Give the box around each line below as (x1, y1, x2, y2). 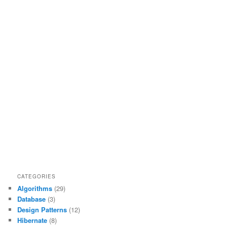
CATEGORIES (17, 172, 56, 180)
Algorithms (17, 183, 53, 193)
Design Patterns (17, 204, 67, 214)
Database (17, 194, 46, 204)
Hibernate (17, 215, 48, 225)
